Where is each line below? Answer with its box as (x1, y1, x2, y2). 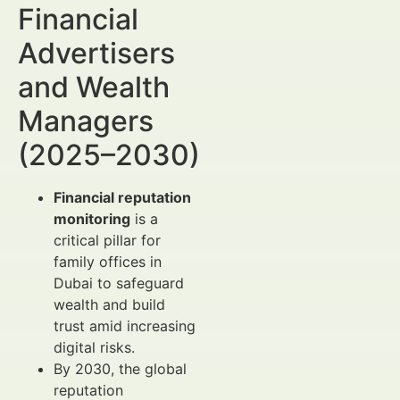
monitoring (54, 210, 130, 228)
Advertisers (18, 36, 175, 71)
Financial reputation (54, 188, 191, 206)
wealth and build (54, 296, 165, 313)
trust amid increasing (54, 317, 196, 335)
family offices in (54, 253, 162, 271)
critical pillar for (54, 231, 161, 249)
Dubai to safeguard (54, 274, 184, 292)
